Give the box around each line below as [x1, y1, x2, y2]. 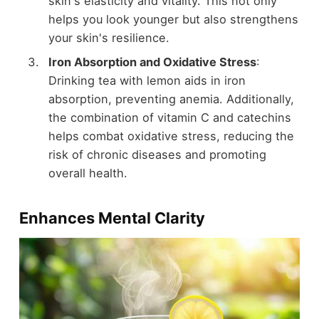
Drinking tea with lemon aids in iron [48, 73, 246, 88]
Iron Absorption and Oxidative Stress [48, 55, 256, 70]
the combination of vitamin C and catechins [48, 110, 291, 125]
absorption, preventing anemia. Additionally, [48, 92, 294, 107]
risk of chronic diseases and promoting [48, 147, 266, 162]
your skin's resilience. [48, 31, 169, 46]
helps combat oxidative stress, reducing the [48, 129, 294, 144]
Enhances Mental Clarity [19, 209, 205, 228]
